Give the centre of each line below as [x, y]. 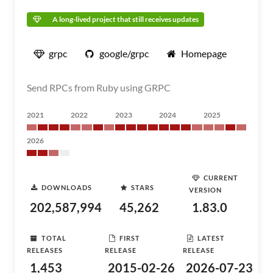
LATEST [211, 238]
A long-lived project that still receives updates [126, 19]
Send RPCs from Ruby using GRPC [99, 87]
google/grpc [124, 53]
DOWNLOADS [67, 187]
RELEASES [45, 250]
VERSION [205, 190]
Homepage [204, 53]
